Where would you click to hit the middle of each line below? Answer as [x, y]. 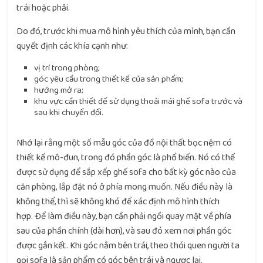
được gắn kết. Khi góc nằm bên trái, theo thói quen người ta [128, 246]
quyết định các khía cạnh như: [73, 46]
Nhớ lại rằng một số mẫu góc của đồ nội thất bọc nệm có [124, 143]
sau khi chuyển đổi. [69, 112]
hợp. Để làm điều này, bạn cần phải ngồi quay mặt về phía [124, 216]
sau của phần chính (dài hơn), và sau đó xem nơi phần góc [124, 231]
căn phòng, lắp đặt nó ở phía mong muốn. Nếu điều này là [125, 187]
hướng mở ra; [59, 90]
